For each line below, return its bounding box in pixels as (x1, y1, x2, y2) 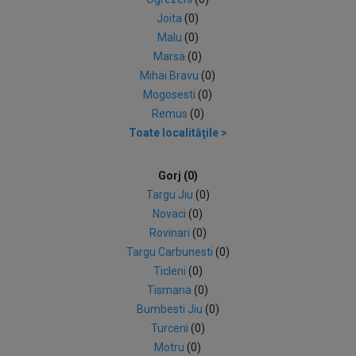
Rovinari (149, 226, 192, 239)
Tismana (147, 284, 195, 296)
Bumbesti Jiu (136, 303, 205, 315)
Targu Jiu (145, 188, 195, 201)
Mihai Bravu (140, 69, 202, 82)
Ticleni (153, 265, 188, 277)
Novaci (153, 207, 189, 220)
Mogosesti (143, 88, 199, 101)
